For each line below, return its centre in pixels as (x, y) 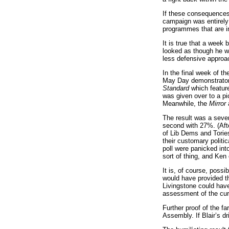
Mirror (217, 103)
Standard (176, 88)
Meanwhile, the (186, 103)
